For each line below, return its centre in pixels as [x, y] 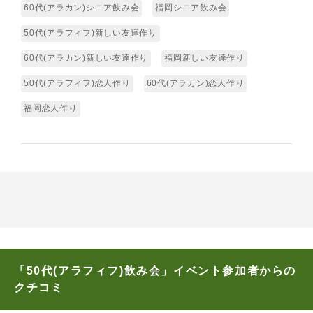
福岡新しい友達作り [204, 58]
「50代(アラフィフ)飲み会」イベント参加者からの [155, 271]
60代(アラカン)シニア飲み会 [82, 8]
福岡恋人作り [51, 109]
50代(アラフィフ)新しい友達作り [90, 33]
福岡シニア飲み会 [191, 8]
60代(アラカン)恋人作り [195, 83]
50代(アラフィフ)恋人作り [77, 83]
